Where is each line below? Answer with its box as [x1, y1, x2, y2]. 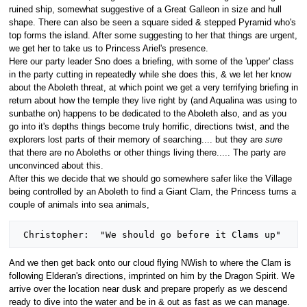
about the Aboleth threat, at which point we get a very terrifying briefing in [8, 83, 298, 93]
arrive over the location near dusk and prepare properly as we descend [8, 284, 287, 294]
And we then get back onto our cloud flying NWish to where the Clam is [8, 258, 291, 268]
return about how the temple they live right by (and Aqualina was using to [8, 96, 297, 106]
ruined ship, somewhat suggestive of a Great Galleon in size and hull [8, 5, 282, 15]
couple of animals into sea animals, [8, 200, 149, 210]
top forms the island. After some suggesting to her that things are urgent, [8, 31, 297, 41]
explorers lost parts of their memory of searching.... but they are [8, 135, 265, 145]
